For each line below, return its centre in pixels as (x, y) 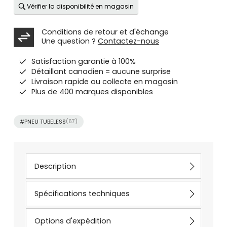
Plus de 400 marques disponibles (92, 92)
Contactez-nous (128, 41)
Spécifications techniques (82, 194)
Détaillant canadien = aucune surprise (101, 72)
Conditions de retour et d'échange (105, 32)
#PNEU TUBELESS (43, 122)
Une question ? (69, 41)
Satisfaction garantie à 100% (83, 62)
